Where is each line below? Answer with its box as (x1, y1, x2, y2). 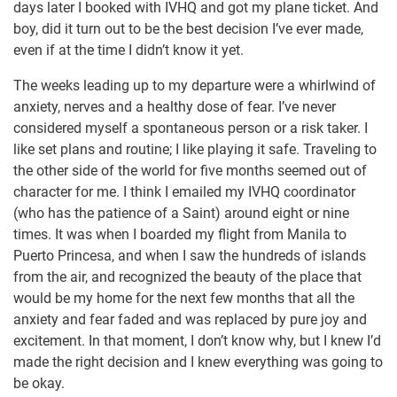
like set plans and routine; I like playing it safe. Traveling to (13, 141, 377, 159)
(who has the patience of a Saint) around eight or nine (13, 205, 349, 222)
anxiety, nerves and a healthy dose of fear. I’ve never (13, 98, 336, 116)
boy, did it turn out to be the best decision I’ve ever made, (13, 20, 363, 38)
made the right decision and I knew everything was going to (13, 354, 383, 371)
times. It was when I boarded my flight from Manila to (13, 226, 346, 244)
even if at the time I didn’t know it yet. (13, 42, 244, 59)
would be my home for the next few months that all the (13, 290, 354, 307)
